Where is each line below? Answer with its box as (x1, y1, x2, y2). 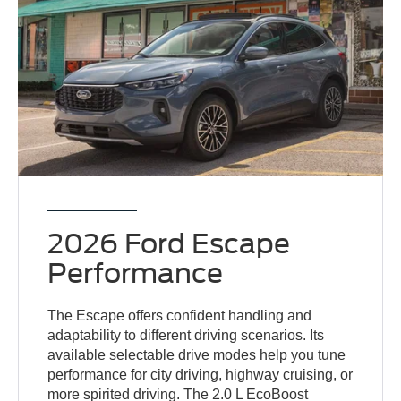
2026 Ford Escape (47, 227, 291, 260)
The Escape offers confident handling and (47, 308, 312, 324)
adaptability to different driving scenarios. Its (47, 328, 325, 344)
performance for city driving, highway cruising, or (47, 367, 354, 383)
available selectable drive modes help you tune (47, 347, 346, 363)
